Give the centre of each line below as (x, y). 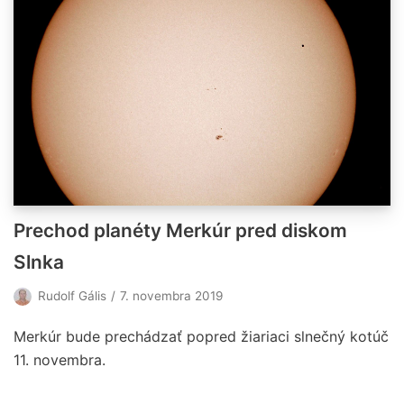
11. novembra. (60, 360)
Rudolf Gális (72, 296)
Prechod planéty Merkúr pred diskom (180, 231)
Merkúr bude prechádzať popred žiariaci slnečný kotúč (201, 337)
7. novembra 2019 (171, 296)
